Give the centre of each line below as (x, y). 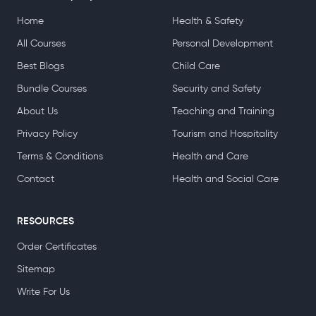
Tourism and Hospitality (225, 242)
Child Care (196, 174)
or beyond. (41, 18)
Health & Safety (208, 129)
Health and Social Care (225, 287)
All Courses (41, 151)
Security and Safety (217, 196)
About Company (56, 103)
